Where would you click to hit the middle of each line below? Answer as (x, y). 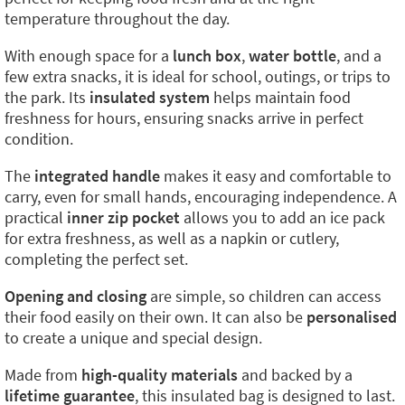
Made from (43, 375)
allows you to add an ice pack (283, 217)
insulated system (150, 97)
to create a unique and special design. (133, 338)
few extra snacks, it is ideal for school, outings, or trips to (198, 76)
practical (36, 217)
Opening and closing (75, 296)
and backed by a (295, 375)
